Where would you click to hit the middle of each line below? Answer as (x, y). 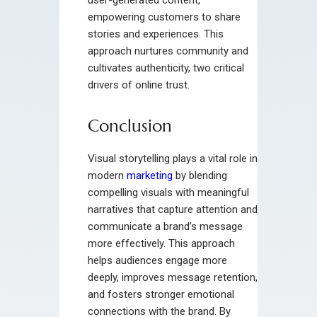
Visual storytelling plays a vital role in (173, 158)
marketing (150, 175)
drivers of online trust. (139, 85)
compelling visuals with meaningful (168, 192)
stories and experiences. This (156, 34)
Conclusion (130, 126)
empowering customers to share (164, 17)
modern (107, 175)
